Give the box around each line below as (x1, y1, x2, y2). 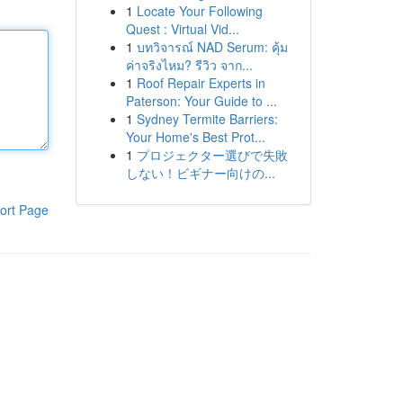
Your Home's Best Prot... (125, 128, 265, 146)
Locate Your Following (136, 2, 263, 20)
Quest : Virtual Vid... (125, 20, 239, 38)
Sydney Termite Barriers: (136, 110, 278, 128)
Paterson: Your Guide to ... (125, 92, 277, 110)
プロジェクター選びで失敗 (136, 146, 288, 164)
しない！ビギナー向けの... (125, 164, 275, 182)
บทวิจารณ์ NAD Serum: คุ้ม (136, 38, 288, 56)
